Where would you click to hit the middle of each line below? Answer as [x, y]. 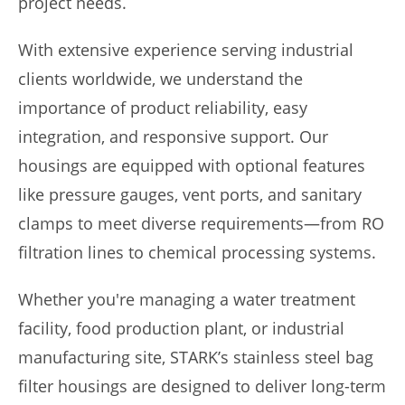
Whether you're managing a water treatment [187, 299]
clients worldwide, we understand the [160, 79]
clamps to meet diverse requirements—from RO [201, 223]
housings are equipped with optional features [192, 165]
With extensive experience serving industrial [186, 50]
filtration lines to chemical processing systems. [197, 252]
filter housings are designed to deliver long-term [202, 386]
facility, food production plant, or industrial [181, 328]
